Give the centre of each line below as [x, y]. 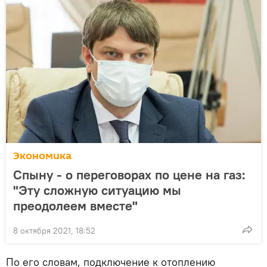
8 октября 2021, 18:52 [54, 230]
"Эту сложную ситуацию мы [97, 190]
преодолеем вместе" [75, 205]
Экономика [42, 156]
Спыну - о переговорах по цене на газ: [129, 174]
